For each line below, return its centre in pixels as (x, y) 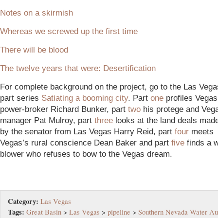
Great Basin (44, 212)
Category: (23, 201)
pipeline (119, 212)
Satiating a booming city (85, 98)
